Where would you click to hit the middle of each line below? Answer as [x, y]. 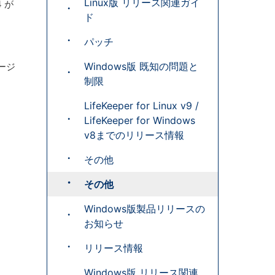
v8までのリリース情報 [134, 135]
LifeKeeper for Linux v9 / [141, 106]
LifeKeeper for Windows [140, 120]
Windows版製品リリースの [145, 209]
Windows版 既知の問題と [141, 66]
